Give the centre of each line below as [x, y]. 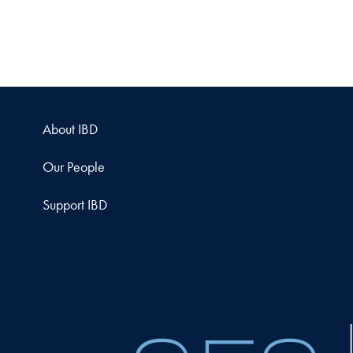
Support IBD [74, 204]
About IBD [70, 128]
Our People [73, 166]
